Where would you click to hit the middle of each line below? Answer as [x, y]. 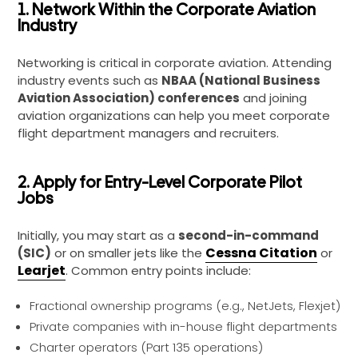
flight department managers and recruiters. [148, 133]
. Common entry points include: [158, 270]
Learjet [42, 270]
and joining [273, 98]
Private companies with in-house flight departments [183, 326]
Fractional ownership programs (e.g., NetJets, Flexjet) [185, 306]
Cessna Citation [261, 253]
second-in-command [249, 235]
